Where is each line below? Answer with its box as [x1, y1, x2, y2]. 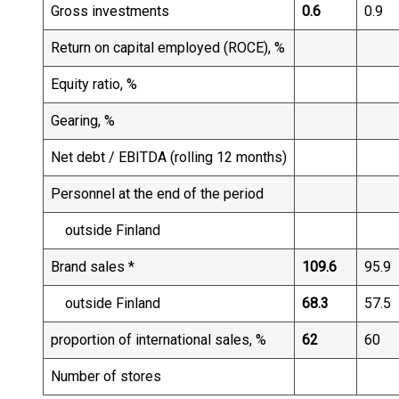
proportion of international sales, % [51, 331, 266, 348]
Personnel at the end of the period [51, 185, 264, 202]
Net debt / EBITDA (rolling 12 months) [51, 149, 287, 166]
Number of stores [51, 368, 161, 385]
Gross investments [51, 3, 169, 20]
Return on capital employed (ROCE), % [51, 39, 285, 56]
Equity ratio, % [51, 76, 137, 93]
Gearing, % [51, 112, 115, 129]
